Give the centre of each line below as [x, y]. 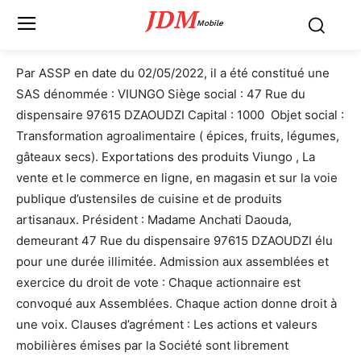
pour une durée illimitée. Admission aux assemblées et [172, 261]
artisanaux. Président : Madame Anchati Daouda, [154, 220]
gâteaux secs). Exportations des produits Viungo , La [166, 157]
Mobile [210, 23]
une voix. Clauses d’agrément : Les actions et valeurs [167, 324]
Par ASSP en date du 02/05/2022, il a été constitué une [173, 73]
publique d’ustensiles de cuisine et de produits [149, 199]
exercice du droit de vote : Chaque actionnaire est [158, 282]
